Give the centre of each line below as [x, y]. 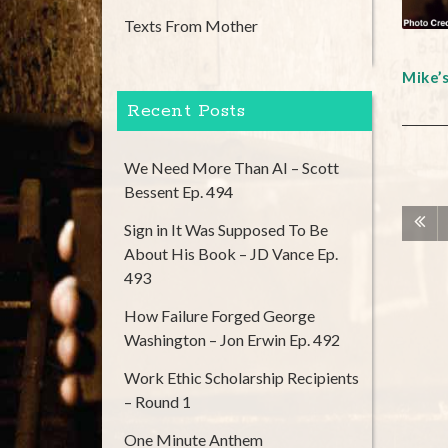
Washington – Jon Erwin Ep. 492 [232, 339]
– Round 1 [157, 401]
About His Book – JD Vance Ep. [231, 253]
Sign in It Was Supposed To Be [226, 229]
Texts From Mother [191, 25]
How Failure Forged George [219, 315]
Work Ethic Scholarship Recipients [241, 377]
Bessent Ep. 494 [178, 191]
